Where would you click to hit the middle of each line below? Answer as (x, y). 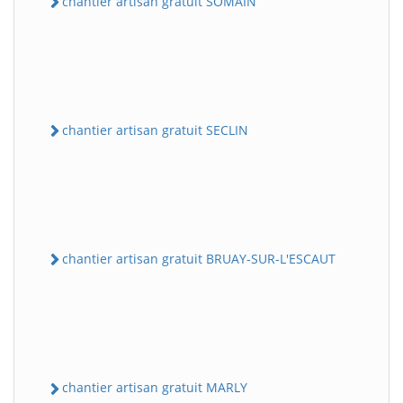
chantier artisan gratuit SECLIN (155, 130)
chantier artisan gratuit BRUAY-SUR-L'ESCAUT (199, 259)
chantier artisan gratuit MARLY (155, 388)
